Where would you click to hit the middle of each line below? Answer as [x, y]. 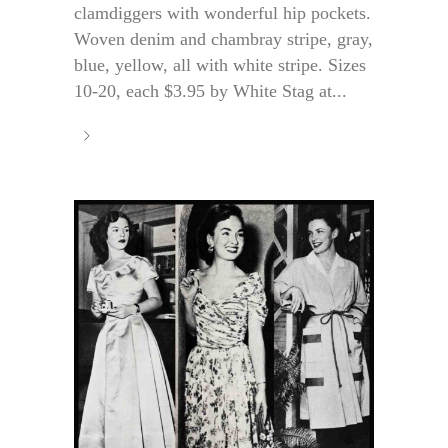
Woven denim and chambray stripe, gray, [223, 38]
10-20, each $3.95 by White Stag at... [210, 90]
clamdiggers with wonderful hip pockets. [222, 12]
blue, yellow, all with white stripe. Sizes [220, 64]
